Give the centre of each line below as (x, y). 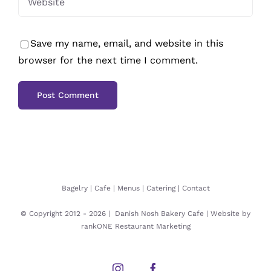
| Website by (227, 214)
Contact (196, 188)
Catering (161, 188)
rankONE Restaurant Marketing (135, 227)
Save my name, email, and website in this (127, 44)
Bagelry (74, 188)
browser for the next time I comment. (108, 60)
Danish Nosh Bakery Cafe (159, 214)
